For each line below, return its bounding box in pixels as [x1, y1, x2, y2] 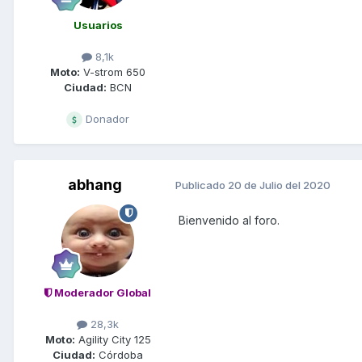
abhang [67, 175, 122, 193]
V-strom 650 [80, 65, 145, 78]
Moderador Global [52, 285, 151, 299]
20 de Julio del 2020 [228, 179, 330, 192]
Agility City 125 [74, 333, 151, 347]
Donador [82, 112, 129, 125]
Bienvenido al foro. [175, 213, 280, 227]
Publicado [175, 179, 228, 192]
